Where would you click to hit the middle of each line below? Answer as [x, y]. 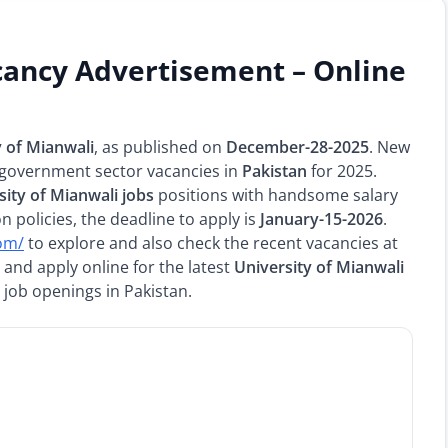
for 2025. [342, 171]
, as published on [160, 147]
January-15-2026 [321, 219]
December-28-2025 [297, 147]
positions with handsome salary [276, 195]
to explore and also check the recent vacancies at [211, 243]
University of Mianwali [319, 267]
